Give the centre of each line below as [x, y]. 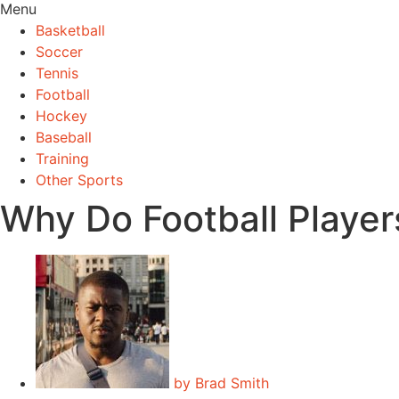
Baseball [64, 137]
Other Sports [79, 180]
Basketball [70, 30]
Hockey [61, 116]
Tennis [57, 73]
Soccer [59, 52]
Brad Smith [230, 383]
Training [62, 159]
